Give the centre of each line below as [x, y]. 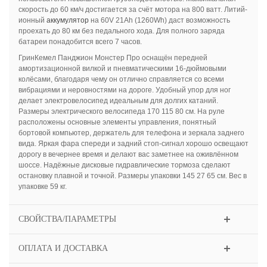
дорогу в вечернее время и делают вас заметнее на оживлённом [128, 155]
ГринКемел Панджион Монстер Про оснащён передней [113, 58]
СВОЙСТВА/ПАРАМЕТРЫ [67, 219]
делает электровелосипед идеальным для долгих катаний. [118, 101]
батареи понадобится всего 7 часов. [80, 42]
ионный [32, 21]
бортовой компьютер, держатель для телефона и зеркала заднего [131, 133]
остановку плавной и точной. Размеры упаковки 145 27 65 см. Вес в [132, 176]
